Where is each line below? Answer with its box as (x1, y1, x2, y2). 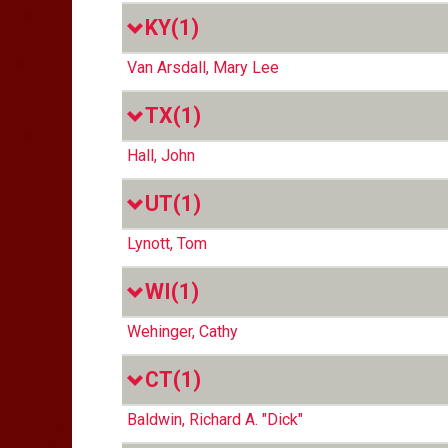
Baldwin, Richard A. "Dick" (127, 410, 303, 429)
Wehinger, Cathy (127, 322, 238, 341)
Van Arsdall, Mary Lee (127, 58, 279, 77)
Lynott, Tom (127, 234, 207, 253)
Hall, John (127, 146, 195, 165)
